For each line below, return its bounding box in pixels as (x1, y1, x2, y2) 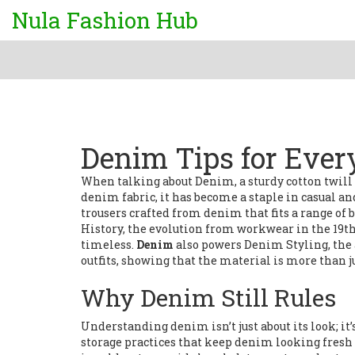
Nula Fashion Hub (12, 6, 198, 35)
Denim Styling (244, 237, 328, 252)
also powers (174, 237, 244, 252)
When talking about (81, 174, 195, 189)
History (81, 221, 123, 236)
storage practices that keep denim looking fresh (81, 334, 353, 349)
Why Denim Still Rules (81, 282, 336, 313)
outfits (81, 253, 116, 268)
